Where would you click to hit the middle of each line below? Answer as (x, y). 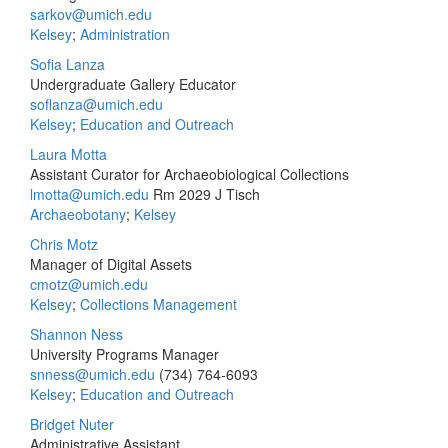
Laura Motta (68, 154)
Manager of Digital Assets (111, 264)
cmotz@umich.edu (89, 284)
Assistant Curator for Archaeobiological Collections (189, 174)
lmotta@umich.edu (89, 194)
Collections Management (158, 304)
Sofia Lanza (67, 64)
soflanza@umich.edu (96, 104)
